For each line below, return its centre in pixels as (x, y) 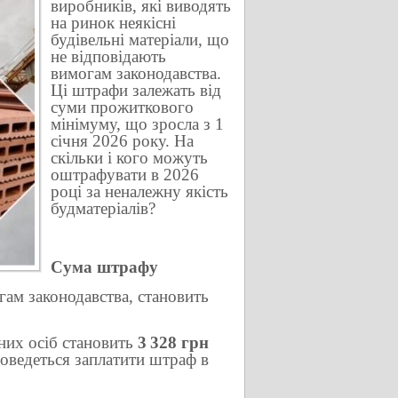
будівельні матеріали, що (140, 40)
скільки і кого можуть (129, 158)
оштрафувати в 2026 (125, 175)
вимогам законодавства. (136, 73)
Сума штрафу (104, 267)
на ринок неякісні (113, 23)
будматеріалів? (103, 208)
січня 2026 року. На (122, 141)
